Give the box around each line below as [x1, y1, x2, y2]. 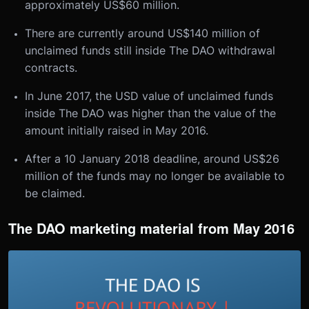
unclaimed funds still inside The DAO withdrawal [25, 43, 275, 57]
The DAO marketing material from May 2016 [8, 218, 295, 238]
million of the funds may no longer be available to [25, 169, 285, 183]
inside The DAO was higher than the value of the [25, 106, 276, 120]
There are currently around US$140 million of [25, 26, 260, 40]
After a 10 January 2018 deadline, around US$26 [25, 152, 279, 166]
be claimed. [25, 186, 85, 200]
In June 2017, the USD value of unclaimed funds [25, 89, 273, 103]
